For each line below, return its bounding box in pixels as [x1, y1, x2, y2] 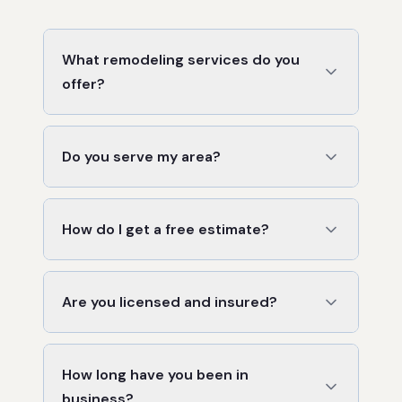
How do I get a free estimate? [62, 220, 269, 239]
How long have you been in [62, 365, 249, 384]
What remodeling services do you [62, 50, 300, 69]
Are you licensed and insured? [62, 293, 277, 311]
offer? [62, 74, 105, 93]
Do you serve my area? [62, 147, 221, 166]
